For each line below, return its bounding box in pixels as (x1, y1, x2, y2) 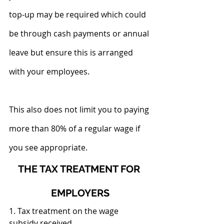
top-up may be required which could (9, 8, 148, 20)
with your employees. (9, 65, 89, 77)
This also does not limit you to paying (9, 103, 151, 115)
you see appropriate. (9, 141, 87, 153)
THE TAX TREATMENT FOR (17, 162, 142, 175)
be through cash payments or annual (9, 27, 151, 39)
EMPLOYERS (50, 186, 109, 199)
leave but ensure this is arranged (9, 46, 135, 58)
